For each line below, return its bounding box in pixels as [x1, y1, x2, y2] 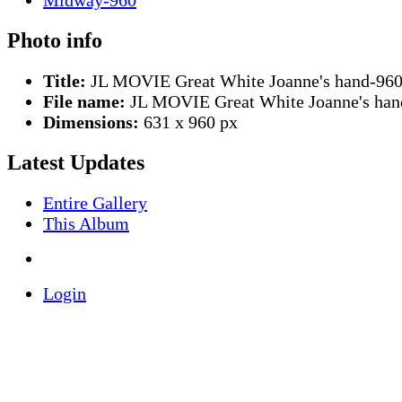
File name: [43, 92, 126, 112]
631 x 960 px [139, 112, 238, 133]
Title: [43, 71, 86, 92]
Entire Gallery [43, 193, 147, 214]
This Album [43, 214, 129, 234]
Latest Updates [7, 151, 144, 175]
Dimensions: [43, 112, 139, 133]
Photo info [7, 29, 102, 53]
